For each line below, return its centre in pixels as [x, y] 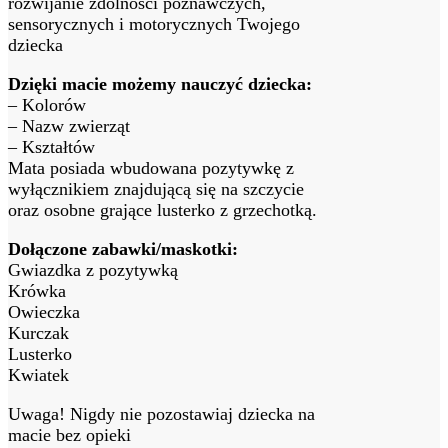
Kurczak [38, 332]
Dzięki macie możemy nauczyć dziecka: [160, 83]
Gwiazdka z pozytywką [93, 269]
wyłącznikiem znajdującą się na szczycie [156, 188]
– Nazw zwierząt [69, 125]
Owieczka [44, 311]
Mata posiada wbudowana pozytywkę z [151, 167]
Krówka [37, 290]
